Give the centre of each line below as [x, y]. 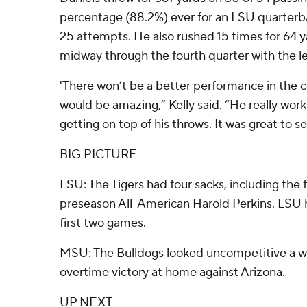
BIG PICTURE [98, 155]
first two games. [103, 223]
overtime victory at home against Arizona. [172, 272]
